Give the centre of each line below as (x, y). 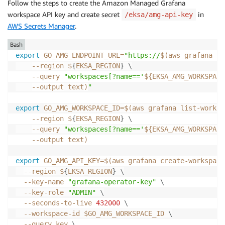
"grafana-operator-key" (112, 182)
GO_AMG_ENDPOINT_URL (82, 55)
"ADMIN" (82, 192)
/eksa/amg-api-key (159, 14)
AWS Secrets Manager (41, 26)
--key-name (42, 182)
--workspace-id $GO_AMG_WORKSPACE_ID (92, 213)
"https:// (142, 55)
